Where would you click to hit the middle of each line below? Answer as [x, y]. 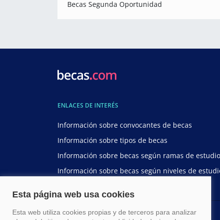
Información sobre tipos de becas [112, 140]
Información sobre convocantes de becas [125, 125]
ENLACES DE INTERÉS [88, 105]
